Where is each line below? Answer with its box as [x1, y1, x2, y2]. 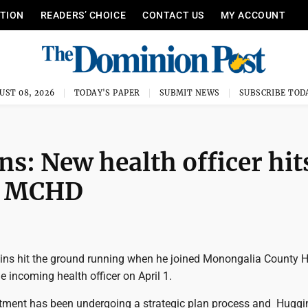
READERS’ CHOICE [40, 10, 126, 21]
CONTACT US [142, 10, 204, 21]
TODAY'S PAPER [74, 88, 140, 98]
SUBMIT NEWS [159, 88, 220, 98]
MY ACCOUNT [220, 10, 286, 21]
